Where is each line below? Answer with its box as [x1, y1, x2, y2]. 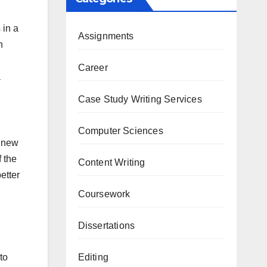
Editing [77, 252, 108, 262]
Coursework [77, 188, 131, 199]
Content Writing [77, 157, 145, 167]
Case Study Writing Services [77, 94, 202, 104]
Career [77, 62, 108, 73]
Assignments [77, 30, 134, 41]
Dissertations [77, 220, 135, 231]
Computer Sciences [77, 125, 163, 136]
